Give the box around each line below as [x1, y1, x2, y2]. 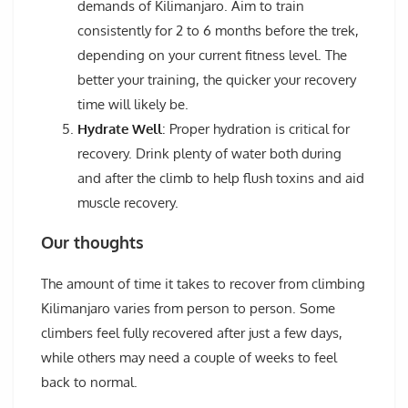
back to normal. [41, 372, 138, 391]
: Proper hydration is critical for [162, 119, 350, 138]
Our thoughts [41, 232, 144, 253]
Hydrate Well [77, 119, 162, 138]
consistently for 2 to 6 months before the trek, [77, 21, 359, 39]
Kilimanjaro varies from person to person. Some [41, 299, 335, 317]
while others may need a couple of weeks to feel [41, 348, 337, 366]
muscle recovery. [77, 193, 178, 211]
